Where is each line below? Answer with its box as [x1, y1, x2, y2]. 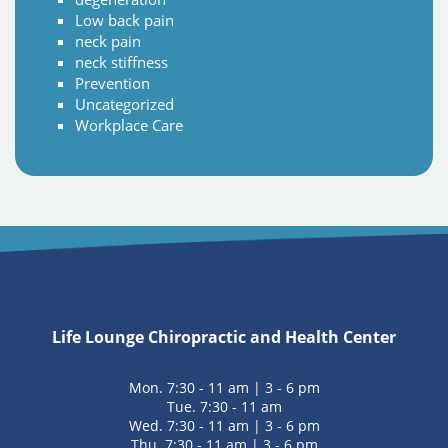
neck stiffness [75, 52, 168, 73]
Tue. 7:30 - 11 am [166, 397, 282, 417]
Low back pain [75, 10, 174, 31]
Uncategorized [75, 94, 174, 115]
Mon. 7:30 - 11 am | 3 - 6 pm [128, 378, 320, 398]
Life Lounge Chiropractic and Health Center [52, 326, 396, 349]
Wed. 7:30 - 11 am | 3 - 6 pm [128, 416, 320, 436]
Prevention [75, 73, 150, 94]
